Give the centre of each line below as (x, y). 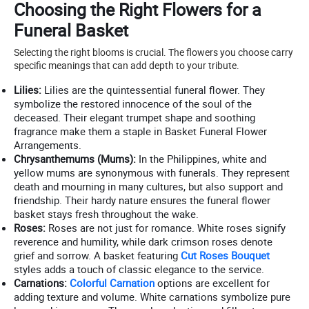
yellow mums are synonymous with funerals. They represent (152, 172)
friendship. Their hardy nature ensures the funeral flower (142, 200)
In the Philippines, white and (201, 158)
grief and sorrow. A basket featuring (96, 255)
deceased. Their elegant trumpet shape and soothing (134, 117)
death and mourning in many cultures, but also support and (148, 186)
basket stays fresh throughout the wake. (106, 213)
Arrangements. (48, 144)
